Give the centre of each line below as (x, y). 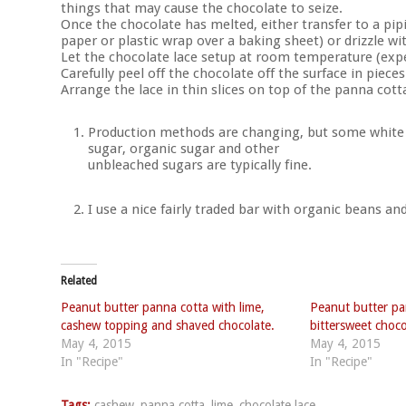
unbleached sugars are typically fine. (200, 164)
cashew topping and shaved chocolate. (168, 326)
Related (79, 281)
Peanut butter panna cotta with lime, (163, 308)
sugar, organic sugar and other (184, 148)
